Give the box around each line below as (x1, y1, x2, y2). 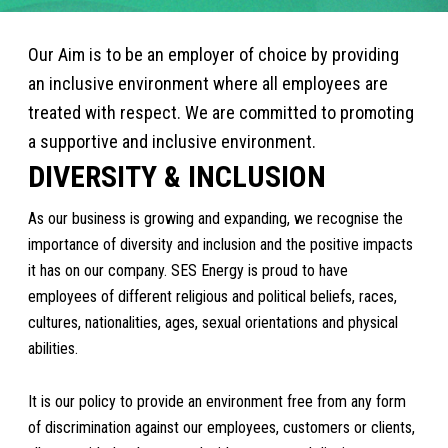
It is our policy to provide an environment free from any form (28, 391, 407, 411)
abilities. (28, 338, 79, 358)
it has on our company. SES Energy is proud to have (28, 260, 349, 280)
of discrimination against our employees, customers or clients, (28, 417, 416, 437)
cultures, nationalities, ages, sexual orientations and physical (28, 312, 399, 332)
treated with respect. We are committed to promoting (28, 102, 415, 124)
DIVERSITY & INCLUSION (28, 159, 327, 195)
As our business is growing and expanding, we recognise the (28, 208, 404, 228)
